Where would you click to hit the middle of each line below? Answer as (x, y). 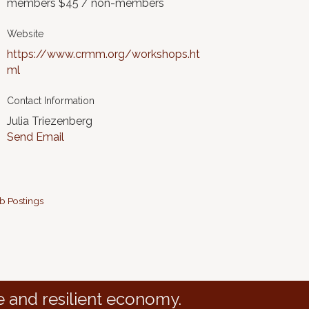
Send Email (36, 137)
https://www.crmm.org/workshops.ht (104, 54)
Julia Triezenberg (50, 121)
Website (26, 34)
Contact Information (51, 101)
